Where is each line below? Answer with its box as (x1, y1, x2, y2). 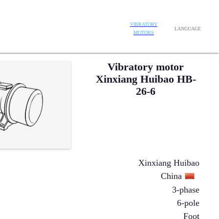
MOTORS (133, 30, 154, 36)
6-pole (177, 198, 199, 208)
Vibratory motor (108, 61, 184, 73)
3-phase (172, 185, 199, 195)
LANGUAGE (175, 25, 201, 31)
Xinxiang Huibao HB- (95, 73, 196, 85)
